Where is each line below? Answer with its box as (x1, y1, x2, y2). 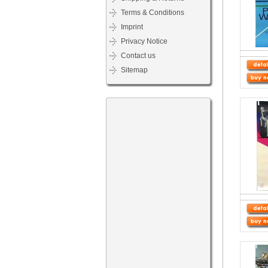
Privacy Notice (121, 37, 167, 45)
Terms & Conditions (121, 8, 184, 17)
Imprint (121, 23, 143, 31)
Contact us (121, 51, 156, 60)
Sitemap (121, 66, 148, 74)
